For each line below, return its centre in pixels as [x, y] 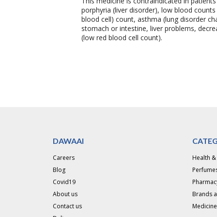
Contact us [67, 206]
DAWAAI [68, 141]
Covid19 [64, 182]
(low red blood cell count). [122, 38]
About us [65, 194]
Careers [63, 158]
